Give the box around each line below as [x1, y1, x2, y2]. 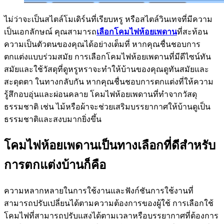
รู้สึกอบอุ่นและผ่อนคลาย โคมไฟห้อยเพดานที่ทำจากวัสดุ [4, 90, 197, 99]
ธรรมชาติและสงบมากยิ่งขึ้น [4, 115, 101, 124]
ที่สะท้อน [177, 27, 208, 36]
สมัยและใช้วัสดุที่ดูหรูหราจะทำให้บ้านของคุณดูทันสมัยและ [4, 65, 209, 74]
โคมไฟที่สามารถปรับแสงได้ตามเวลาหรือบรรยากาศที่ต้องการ [4, 211, 218, 220]
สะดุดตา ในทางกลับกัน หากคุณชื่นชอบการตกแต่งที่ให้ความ [4, 77, 213, 86]
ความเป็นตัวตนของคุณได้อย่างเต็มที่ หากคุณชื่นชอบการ [4, 40, 200, 49]
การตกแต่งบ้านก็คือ [4, 158, 106, 172]
